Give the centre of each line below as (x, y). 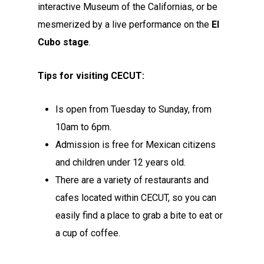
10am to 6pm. (84, 127)
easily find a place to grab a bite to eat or (139, 215)
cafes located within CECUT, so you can (136, 198)
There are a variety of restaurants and (132, 180)
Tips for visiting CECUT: (91, 76)
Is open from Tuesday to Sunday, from (134, 109)
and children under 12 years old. (121, 162)
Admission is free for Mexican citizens (136, 145)
